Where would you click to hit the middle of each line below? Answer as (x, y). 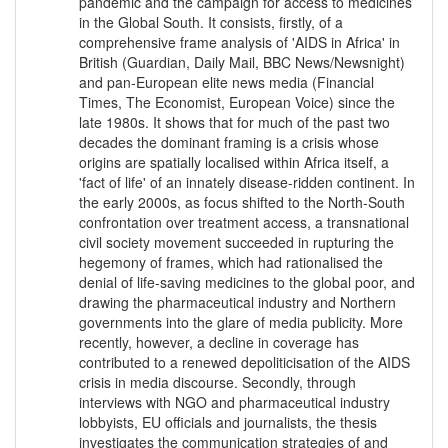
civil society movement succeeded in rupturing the (236, 242)
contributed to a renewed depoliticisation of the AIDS (244, 362)
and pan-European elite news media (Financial (226, 82)
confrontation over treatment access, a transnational (244, 222)
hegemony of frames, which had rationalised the (231, 262)
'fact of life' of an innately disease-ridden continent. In (247, 182)
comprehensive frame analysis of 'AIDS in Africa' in (239, 42)
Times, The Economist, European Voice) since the (237, 102)
